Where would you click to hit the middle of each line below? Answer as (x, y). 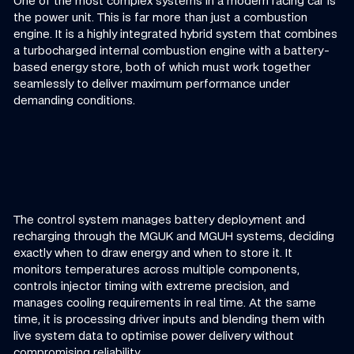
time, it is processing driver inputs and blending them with (169, 318)
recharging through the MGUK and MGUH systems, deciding (174, 235)
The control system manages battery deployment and (160, 219)
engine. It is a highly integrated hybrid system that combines (176, 33)
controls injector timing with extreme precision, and (152, 285)
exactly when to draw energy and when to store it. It (153, 252)
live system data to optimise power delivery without (154, 335)
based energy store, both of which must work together (162, 66)
